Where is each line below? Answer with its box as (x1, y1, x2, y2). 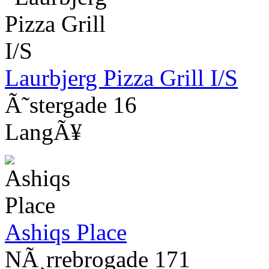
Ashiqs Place (5, 219, 127, 246)
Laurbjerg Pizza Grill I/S (5, 65, 238, 91)
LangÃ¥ (5, 119, 82, 145)
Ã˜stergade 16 (5, 92, 137, 118)
